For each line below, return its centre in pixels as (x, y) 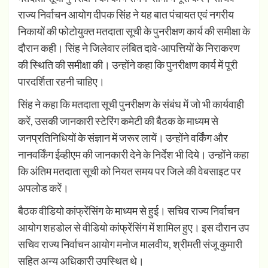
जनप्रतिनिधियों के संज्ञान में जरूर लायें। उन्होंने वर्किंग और (123, 137)
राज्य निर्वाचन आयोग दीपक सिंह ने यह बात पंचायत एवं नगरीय (126, 14)
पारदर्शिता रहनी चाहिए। (61, 81)
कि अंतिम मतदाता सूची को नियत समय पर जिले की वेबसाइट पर (130, 171)
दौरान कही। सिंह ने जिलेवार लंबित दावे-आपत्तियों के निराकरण (129, 48)
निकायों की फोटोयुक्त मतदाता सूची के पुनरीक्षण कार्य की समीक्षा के (134, 31)
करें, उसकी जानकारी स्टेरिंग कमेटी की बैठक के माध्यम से (118, 121)
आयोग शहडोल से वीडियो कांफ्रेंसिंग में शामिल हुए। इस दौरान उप (134, 227)
